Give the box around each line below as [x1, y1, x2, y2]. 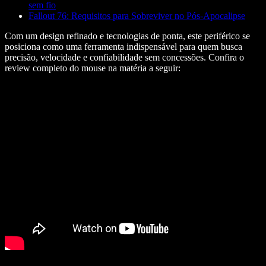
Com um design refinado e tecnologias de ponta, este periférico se [5, 30, 250, 41]
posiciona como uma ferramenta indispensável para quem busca [5, 41, 242, 52]
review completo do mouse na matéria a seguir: [5, 62, 180, 73]
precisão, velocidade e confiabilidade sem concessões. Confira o [5, 52, 244, 62]
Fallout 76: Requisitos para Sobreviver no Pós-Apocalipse [28, 10, 245, 21]
